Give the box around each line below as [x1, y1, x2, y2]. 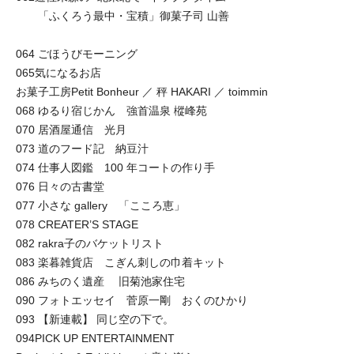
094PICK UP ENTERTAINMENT [16, 331, 175, 345]
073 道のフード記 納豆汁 [16, 141, 149, 155]
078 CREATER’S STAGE [16, 217, 138, 231]
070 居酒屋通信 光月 [16, 122, 126, 136]
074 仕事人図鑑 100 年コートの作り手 [16, 160, 215, 174]
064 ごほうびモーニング [16, 47, 137, 60]
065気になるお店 [16, 66, 101, 79]
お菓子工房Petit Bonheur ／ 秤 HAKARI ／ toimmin [16, 85, 268, 98]
